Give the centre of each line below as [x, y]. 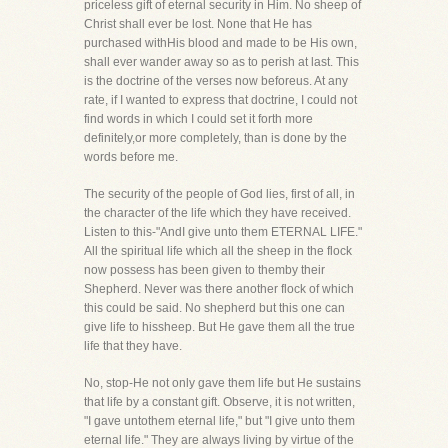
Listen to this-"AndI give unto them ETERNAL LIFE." [223, 232]
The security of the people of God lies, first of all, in [219, 194]
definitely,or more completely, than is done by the [215, 138]
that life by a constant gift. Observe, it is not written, [219, 402]
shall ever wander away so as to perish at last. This [221, 62]
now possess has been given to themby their [204, 270]
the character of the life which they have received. [217, 213]
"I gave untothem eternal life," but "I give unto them [219, 421]
